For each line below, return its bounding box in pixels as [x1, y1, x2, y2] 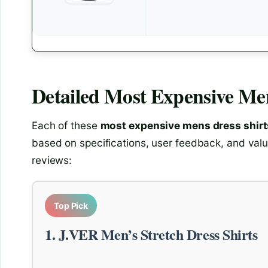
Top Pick [54, 200, 89, 211]
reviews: [32, 154, 72, 167]
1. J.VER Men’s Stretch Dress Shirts [45, 224, 258, 245]
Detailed [32, 80, 104, 110]
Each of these [32, 119, 100, 132]
